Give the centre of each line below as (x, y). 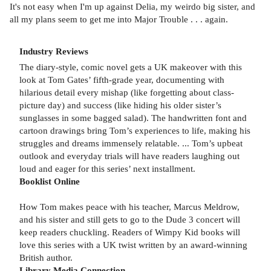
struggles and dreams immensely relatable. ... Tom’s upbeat (131, 143)
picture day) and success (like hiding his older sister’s (120, 105)
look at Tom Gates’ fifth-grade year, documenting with (122, 79)
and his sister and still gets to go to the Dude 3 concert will (130, 219)
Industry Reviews (54, 51)
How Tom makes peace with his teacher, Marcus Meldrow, (129, 206)
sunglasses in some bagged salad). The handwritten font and (133, 117)
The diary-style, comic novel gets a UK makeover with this (131, 67)
